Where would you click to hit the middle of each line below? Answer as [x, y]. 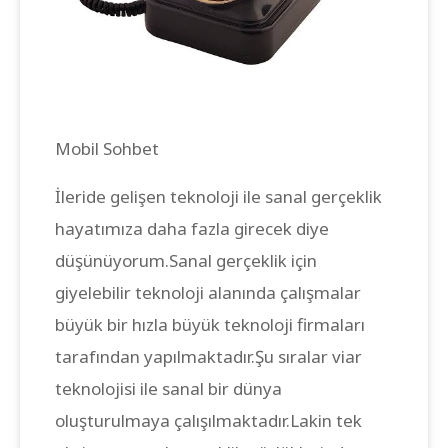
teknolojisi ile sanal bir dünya [168, 388]
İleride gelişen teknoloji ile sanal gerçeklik [218, 196]
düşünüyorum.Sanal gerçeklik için [186, 260]
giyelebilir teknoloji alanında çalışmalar [208, 292]
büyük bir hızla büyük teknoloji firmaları [210, 324]
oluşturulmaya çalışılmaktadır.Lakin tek [208, 420]
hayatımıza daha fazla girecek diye [192, 228]
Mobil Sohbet [107, 148]
